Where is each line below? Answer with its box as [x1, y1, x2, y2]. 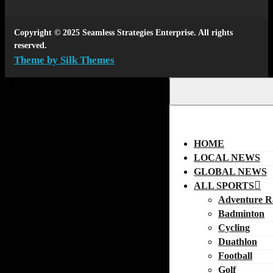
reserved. [14, 40, 47, 50]
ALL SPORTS [194, 180, 254, 191]
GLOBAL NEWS [194, 166, 267, 177]
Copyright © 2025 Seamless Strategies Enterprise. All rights [14, 27, 233, 37]
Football [218, 250, 252, 261]
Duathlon [218, 236, 257, 247]
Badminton [218, 208, 264, 219]
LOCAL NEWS [194, 152, 260, 163]
